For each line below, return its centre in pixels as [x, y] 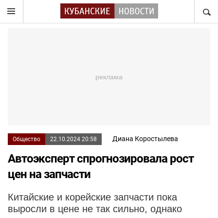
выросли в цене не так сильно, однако [95, 209]
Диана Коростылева [145, 139]
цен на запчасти [49, 174]
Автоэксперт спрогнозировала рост [101, 159]
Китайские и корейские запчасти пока [92, 197]
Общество [27, 139]
